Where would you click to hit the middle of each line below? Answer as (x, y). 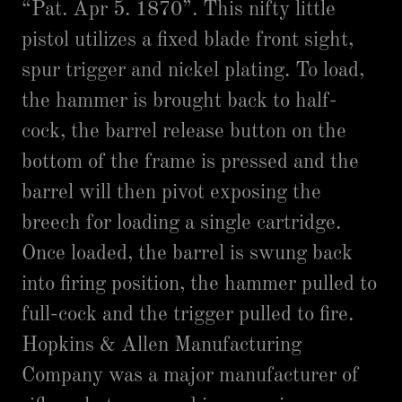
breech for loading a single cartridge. (181, 223)
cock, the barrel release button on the (184, 131)
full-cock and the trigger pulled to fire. (188, 315)
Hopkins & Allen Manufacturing (162, 345)
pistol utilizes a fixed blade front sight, (188, 40)
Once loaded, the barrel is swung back (187, 253)
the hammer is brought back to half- (179, 101)
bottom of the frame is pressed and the (190, 162)
